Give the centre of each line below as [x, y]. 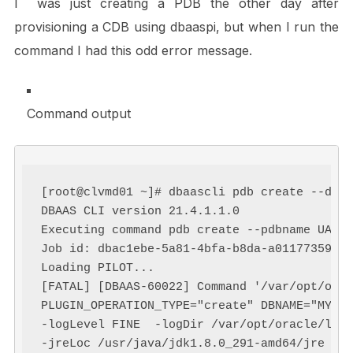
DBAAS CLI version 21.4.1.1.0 [141, 212]
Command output [78, 113]
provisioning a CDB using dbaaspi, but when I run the [176, 26]
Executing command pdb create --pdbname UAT [190, 231]
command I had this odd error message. [133, 50]
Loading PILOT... [98, 269]
